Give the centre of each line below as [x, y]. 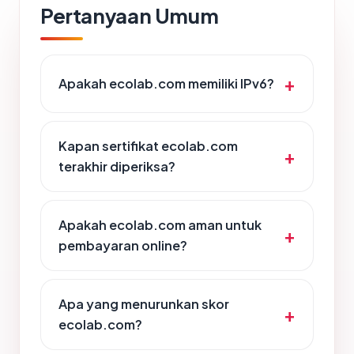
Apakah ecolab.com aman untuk [160, 225]
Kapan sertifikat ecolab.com [148, 146]
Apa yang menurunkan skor [144, 304]
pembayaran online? [123, 246]
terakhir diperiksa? [117, 167]
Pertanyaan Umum [130, 16]
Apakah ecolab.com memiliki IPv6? [166, 84]
